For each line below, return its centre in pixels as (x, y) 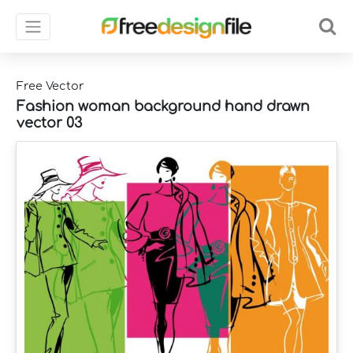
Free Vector (50, 86)
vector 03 (49, 123)
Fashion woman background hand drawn (163, 106)
